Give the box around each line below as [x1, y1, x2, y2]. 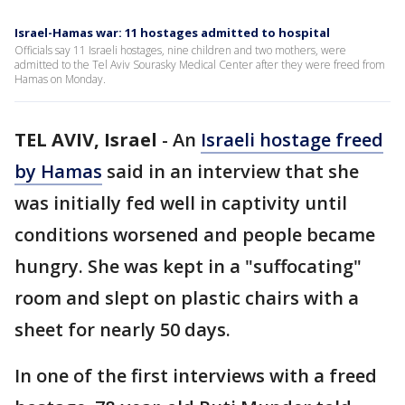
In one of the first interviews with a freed [14, 363, 377, 388]
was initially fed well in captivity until [14, 191, 347, 215]
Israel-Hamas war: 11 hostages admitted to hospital [14, 24, 330, 41]
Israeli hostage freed [201, 127, 383, 152]
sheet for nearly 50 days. [14, 317, 231, 342]
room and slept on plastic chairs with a [14, 286, 359, 310]
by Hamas [14, 159, 102, 184]
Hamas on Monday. [14, 71, 106, 87]
